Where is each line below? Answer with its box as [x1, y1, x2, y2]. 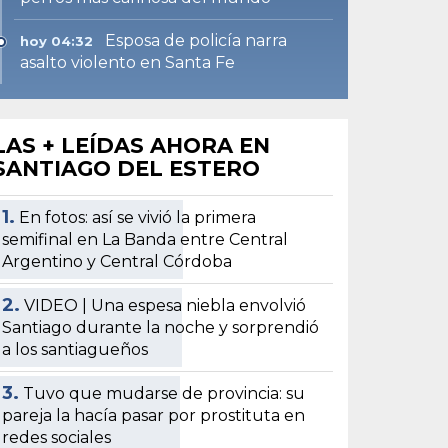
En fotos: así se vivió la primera [19, 207, 257, 227]
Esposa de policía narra [105, 30, 288, 50]
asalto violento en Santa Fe [20, 52, 236, 72]
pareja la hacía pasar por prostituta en [2, 405, 306, 425]
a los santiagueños [2, 339, 149, 359]
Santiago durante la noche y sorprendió [2, 317, 320, 337]
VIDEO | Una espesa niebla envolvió [24, 295, 307, 315]
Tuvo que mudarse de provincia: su [23, 383, 306, 403]
